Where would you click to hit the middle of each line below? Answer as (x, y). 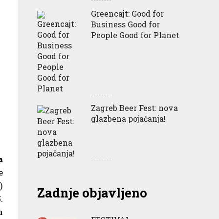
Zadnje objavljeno (92, 192)
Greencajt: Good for (127, 13)
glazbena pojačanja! (128, 118)
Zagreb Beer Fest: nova (134, 108)
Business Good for (125, 24)
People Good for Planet (135, 35)
